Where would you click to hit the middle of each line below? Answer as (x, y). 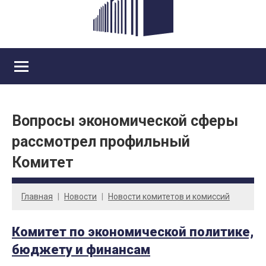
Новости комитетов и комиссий (169, 196)
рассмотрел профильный (101, 142)
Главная (37, 196)
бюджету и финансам (81, 250)
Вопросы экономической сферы (125, 121)
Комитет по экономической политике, (133, 232)
